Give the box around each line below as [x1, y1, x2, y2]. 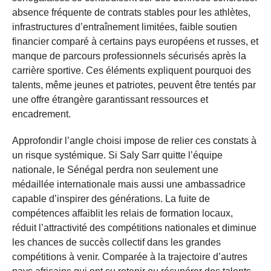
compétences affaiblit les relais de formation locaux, [12, 207, 233, 218]
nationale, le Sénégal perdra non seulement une [12, 164, 218, 175]
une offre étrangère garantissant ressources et [12, 94, 208, 105]
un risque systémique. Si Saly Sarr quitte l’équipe [12, 149, 223, 160]
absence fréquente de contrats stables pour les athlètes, [12, 7, 250, 18]
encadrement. [12, 108, 71, 119]
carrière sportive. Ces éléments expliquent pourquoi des [12, 65, 251, 76]
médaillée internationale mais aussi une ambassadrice [12, 178, 246, 189]
